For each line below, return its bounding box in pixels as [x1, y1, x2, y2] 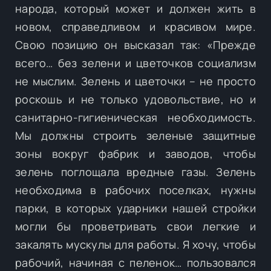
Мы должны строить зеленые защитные [15, 128, 256, 143]
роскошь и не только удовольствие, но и [15, 91, 256, 106]
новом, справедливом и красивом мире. [15, 19, 256, 34]
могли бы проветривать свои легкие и [15, 218, 256, 233]
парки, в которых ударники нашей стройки [15, 200, 256, 215]
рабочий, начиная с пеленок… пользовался [15, 255, 256, 270]
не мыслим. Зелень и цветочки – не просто [15, 73, 256, 88]
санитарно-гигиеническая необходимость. [15, 109, 256, 125]
